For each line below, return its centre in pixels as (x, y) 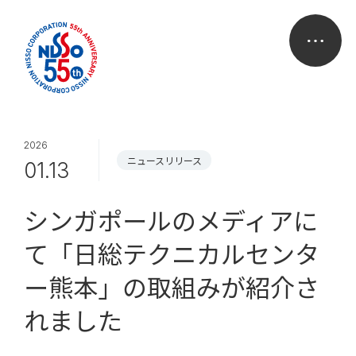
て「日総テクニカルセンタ (171, 253)
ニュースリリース (164, 161)
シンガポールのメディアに (170, 219)
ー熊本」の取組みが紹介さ (171, 286)
